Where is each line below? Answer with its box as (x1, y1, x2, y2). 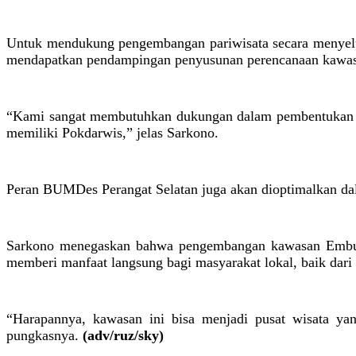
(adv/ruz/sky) (83, 327, 164, 344)
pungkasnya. (6, 327, 83, 344)
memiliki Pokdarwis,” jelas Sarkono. (6, 125, 219, 141)
